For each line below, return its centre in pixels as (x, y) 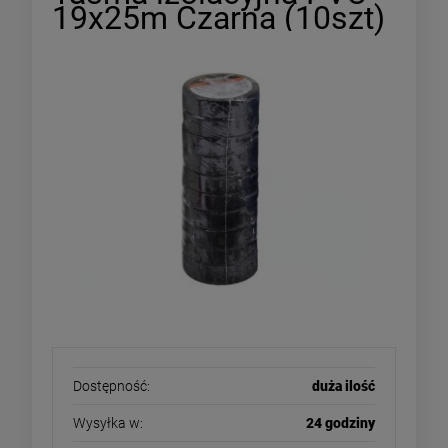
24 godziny (340, 422)
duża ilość (343, 385)
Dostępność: (111, 385)
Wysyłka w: (108, 422)
